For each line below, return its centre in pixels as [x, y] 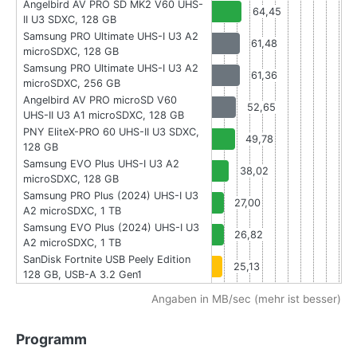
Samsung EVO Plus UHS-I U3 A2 [101, 164]
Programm [51, 339]
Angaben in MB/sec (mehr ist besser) [246, 299]
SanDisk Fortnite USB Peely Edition [107, 260]
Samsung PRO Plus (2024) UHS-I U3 [111, 196]
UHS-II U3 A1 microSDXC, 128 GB [104, 116]
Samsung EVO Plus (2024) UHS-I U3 [111, 228]
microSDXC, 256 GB [72, 84]
